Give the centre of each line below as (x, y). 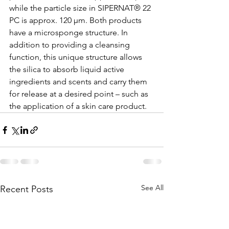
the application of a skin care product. (79, 106)
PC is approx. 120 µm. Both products (76, 20)
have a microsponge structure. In (70, 32)
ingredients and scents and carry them (79, 82)
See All (152, 188)
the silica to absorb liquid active (68, 69)
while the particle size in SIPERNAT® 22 (81, 8)
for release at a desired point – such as (80, 94)
